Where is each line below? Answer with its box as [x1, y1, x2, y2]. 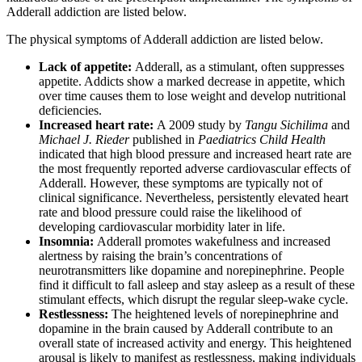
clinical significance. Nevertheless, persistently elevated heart [39, 190, 348, 204]
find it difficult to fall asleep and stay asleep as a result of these [39, 277, 355, 292]
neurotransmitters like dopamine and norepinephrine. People [39, 263, 344, 277]
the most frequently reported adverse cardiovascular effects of [39, 161, 351, 175]
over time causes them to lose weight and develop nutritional [39, 88, 346, 103]
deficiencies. [39, 103, 105, 117]
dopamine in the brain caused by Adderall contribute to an [39, 321, 333, 335]
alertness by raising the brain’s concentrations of [39, 248, 282, 263]
